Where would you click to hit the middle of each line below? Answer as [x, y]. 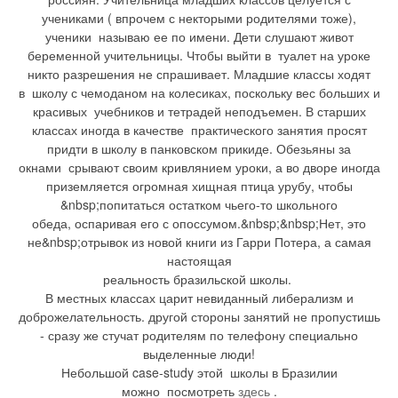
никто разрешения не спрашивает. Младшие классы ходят [199, 74]
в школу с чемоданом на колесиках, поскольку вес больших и [199, 93]
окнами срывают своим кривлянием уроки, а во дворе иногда [199, 167]
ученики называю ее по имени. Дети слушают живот [199, 37]
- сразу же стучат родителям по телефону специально [199, 335]
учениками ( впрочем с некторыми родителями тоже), [199, 18]
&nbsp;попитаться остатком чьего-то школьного [199, 205]
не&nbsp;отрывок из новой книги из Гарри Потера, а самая [199, 242]
